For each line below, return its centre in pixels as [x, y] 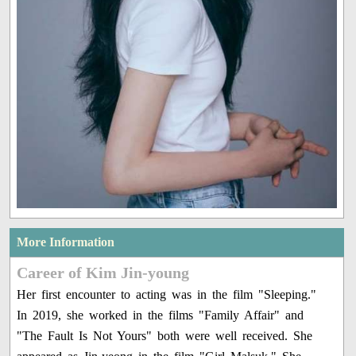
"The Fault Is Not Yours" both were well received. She [165, 335]
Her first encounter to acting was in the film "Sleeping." [167, 294]
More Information [66, 242]
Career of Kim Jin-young [103, 272]
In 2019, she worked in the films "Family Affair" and [161, 315]
